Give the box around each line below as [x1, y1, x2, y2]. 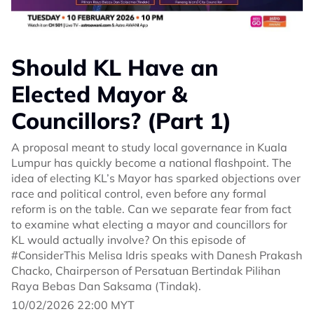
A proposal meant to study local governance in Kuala [11, 140, 287, 155]
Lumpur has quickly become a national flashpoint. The [11, 156, 292, 170]
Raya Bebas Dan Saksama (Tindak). [11, 279, 201, 294]
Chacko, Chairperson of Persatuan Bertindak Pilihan [11, 264, 280, 278]
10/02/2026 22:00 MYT [11, 298, 135, 313]
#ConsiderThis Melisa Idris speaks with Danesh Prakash [11, 248, 302, 263]
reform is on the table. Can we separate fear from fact [11, 202, 292, 217]
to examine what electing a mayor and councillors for [11, 217, 287, 232]
